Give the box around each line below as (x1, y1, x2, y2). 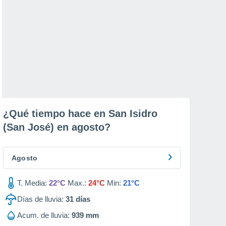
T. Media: (17, 179, 47, 187)
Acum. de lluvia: (17, 211, 70, 219)
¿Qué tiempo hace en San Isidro (3, 108, 157, 119)
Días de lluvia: (17, 195, 64, 203)
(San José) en (3, 122, 72, 133)
